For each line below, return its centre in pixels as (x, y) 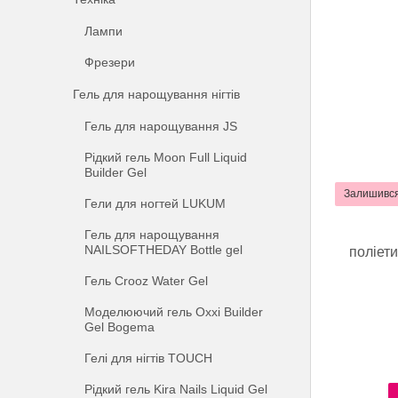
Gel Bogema (120, 327)
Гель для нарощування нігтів (157, 94)
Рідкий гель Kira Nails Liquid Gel (176, 389)
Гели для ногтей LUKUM (155, 203)
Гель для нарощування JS (161, 126)
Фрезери (110, 62)
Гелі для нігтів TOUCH (149, 358)
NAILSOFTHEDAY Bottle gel (164, 250)
